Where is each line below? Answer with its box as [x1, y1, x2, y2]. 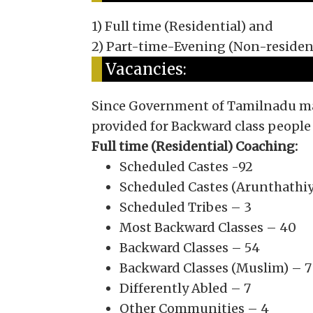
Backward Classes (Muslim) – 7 [119, 260, 312, 276]
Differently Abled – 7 [119, 280, 251, 296]
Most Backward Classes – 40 [119, 219, 296, 235]
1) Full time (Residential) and [91, 18, 273, 34]
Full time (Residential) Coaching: [91, 138, 298, 154]
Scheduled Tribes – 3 [119, 199, 252, 215]
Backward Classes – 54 [119, 240, 260, 256]
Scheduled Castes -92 [119, 159, 253, 175]
